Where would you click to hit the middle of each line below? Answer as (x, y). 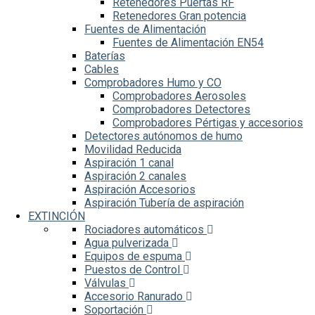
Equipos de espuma (135, 256)
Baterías (105, 56)
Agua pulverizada (128, 243)
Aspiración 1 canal (129, 163)
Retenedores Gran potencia (179, 16)
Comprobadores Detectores (181, 109)
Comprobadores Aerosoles (179, 96)
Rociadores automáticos (146, 230)
